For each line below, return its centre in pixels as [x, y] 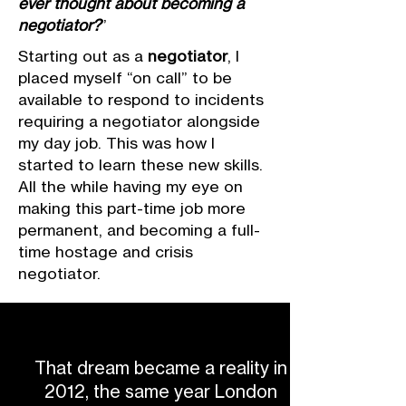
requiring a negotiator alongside [139, 121]
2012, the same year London [160, 391]
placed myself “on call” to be [125, 77]
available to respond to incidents [141, 99]
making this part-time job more [132, 208]
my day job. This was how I [116, 143]
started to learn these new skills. [140, 164]
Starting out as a [83, 56]
